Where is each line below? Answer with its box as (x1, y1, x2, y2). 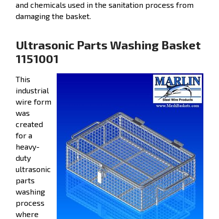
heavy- (16, 141, 40, 151)
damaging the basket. (16, 11, 91, 21)
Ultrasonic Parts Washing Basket (16, 37, 201, 52)
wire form (16, 96, 51, 106)
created (16, 119, 43, 129)
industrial (16, 85, 49, 95)
